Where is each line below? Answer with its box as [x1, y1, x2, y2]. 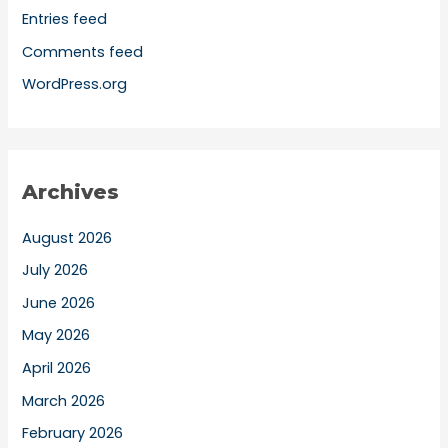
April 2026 [22, 358, 92, 379]
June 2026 [22, 292, 96, 313]
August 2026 [22, 227, 113, 248]
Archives [22, 179, 120, 204]
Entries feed [22, 9, 108, 29]
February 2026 [22, 423, 124, 444]
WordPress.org [22, 74, 128, 95]
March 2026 [22, 390, 106, 411]
